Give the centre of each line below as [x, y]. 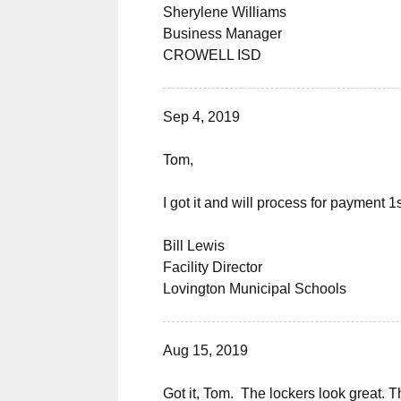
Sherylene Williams [225, 12]
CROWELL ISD [212, 55]
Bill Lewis [194, 246]
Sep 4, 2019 [201, 117]
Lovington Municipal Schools [255, 289]
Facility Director [213, 267]
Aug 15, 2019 [205, 350]
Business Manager [222, 34]
